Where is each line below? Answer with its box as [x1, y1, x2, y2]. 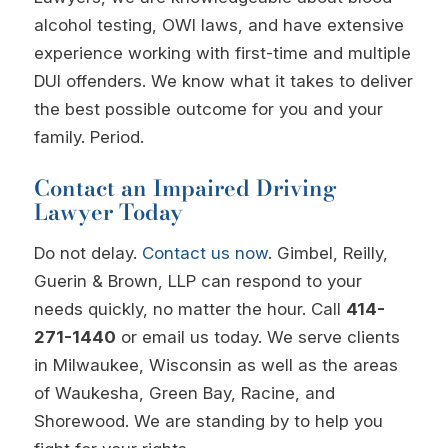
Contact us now [141, 242, 268, 263]
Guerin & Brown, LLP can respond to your [33, 270, 362, 291]
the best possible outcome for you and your [33, 99, 383, 120]
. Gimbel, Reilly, [267, 242, 388, 263]
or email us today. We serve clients [115, 326, 400, 347]
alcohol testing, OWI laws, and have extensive [33, 15, 404, 36]
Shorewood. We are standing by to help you [33, 410, 383, 431]
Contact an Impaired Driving [33, 171, 337, 206]
